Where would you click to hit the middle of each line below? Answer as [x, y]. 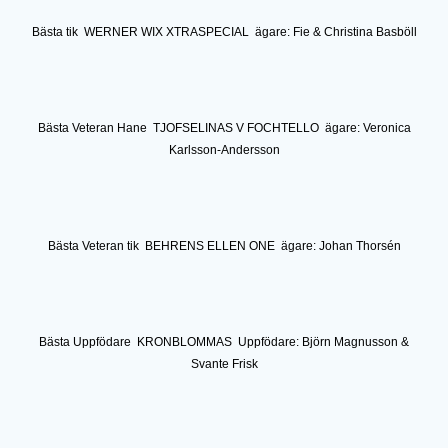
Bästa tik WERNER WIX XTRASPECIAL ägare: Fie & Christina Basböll [224, 31]
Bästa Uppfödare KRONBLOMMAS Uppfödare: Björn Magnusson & [224, 341]
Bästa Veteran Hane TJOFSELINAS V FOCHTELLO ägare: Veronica [224, 127]
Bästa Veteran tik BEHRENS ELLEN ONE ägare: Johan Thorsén [224, 245]
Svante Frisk [224, 363]
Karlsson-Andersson [224, 149]
